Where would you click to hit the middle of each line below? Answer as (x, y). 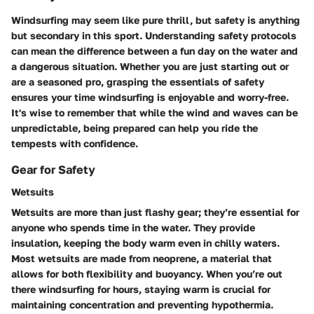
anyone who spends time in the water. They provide (133, 227)
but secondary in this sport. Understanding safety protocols (154, 35)
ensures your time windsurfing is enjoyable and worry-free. (150, 97)
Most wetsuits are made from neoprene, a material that (142, 258)
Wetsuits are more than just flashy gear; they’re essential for (155, 212)
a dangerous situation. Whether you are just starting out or (150, 66)
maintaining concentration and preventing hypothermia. (142, 304)
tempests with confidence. (75, 143)
